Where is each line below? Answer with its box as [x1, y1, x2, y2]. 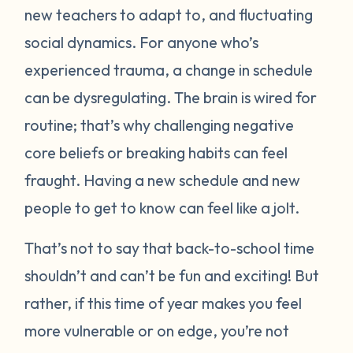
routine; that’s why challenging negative [24, 114, 295, 135]
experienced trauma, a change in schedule [24, 59, 314, 80]
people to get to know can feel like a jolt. [24, 197, 303, 217]
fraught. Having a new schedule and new [24, 169, 301, 190]
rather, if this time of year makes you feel [24, 292, 303, 313]
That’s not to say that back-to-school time [24, 237, 315, 258]
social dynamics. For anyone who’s [24, 32, 259, 52]
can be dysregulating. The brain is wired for [24, 87, 318, 107]
